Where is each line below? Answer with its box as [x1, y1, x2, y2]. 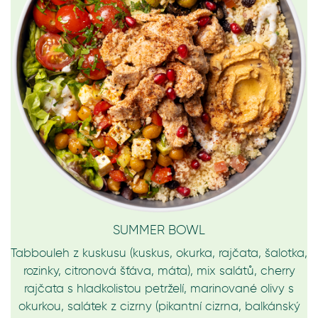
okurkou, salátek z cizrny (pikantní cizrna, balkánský [18, 299, 300, 313]
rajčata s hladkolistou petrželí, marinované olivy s [24, 281, 294, 295]
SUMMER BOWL [113, 222, 205, 238]
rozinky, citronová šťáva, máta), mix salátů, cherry [23, 263, 295, 278]
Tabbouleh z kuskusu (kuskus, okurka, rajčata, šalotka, [11, 246, 307, 260]
